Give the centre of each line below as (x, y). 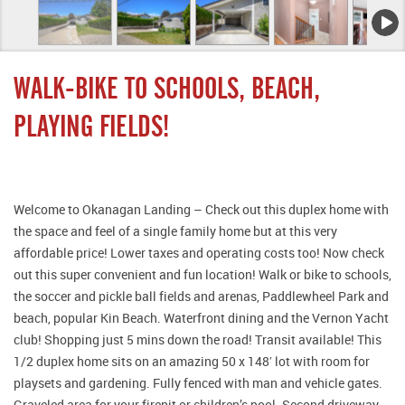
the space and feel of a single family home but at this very (175, 231)
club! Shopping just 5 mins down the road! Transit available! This (198, 339)
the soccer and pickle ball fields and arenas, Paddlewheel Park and (201, 296)
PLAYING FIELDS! (91, 126)
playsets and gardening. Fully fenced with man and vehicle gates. (198, 382)
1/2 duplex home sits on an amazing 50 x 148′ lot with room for (192, 361)
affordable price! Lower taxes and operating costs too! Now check (199, 252)
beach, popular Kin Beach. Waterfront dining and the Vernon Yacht (201, 317)
